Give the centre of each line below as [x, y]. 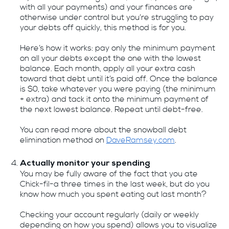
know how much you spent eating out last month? [113, 194]
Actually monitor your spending [85, 164]
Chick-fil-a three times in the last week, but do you [114, 184]
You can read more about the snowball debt [103, 130]
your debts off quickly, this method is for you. [103, 28]
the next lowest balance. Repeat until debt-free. [111, 109]
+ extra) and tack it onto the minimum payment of [114, 99]
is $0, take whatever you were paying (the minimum [118, 89]
